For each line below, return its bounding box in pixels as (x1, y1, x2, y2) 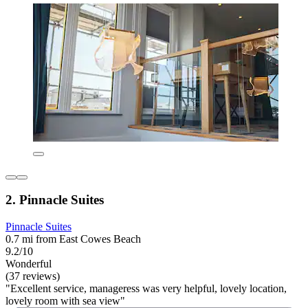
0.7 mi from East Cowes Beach (5, 233, 141, 245)
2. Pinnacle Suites (5, 192, 104, 208)
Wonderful (5, 258, 52, 270)
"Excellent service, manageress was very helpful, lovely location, (5, 283, 287, 295)
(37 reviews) (5, 270, 60, 283)
